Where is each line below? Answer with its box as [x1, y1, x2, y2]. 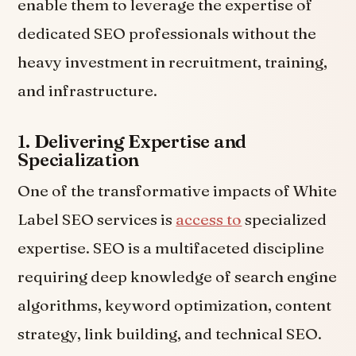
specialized [242, 209, 327, 229]
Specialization [17, 148, 140, 171]
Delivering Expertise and [33, 130, 247, 153]
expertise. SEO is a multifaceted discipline [17, 238, 325, 257]
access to [176, 209, 242, 229]
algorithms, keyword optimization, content [17, 295, 332, 315]
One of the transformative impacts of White [17, 180, 338, 200]
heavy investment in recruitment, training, [17, 52, 328, 72]
